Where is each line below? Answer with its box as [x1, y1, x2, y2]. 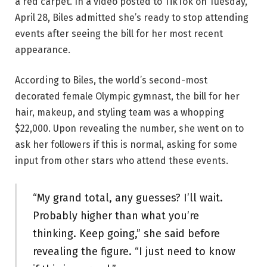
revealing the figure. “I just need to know [32, 245, 235, 259]
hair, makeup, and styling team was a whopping [15, 107, 224, 119]
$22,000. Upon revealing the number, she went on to [15, 123, 244, 135]
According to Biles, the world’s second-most [15, 74, 207, 86]
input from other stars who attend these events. [15, 155, 228, 167]
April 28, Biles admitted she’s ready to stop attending [15, 11, 249, 23]
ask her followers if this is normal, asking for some [15, 139, 237, 151]
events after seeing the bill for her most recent [15, 27, 223, 39]
